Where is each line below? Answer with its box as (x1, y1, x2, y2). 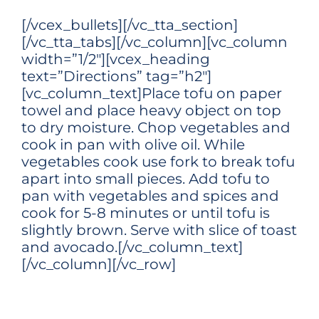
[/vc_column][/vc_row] (21, 256, 176, 273)
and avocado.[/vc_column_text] (21, 239, 243, 256)
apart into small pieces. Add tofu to (21, 170, 270, 187)
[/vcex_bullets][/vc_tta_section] (21, 16, 238, 33)
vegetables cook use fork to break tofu (21, 153, 295, 170)
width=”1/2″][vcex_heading (21, 51, 210, 68)
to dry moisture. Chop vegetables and (21, 119, 291, 136)
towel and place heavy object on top (21, 102, 281, 119)
